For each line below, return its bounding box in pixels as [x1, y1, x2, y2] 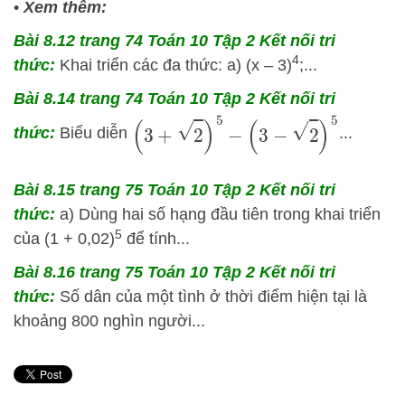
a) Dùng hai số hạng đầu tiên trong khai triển [60, 205, 381, 224]
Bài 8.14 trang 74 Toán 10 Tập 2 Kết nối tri [14, 89, 335, 108]
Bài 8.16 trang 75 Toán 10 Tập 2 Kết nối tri [14, 263, 335, 282]
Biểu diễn [60, 124, 132, 143]
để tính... [122, 230, 190, 249]
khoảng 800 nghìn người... [14, 312, 205, 331]
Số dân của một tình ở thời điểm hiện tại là [60, 287, 367, 306]
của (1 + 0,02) [14, 230, 115, 249]
